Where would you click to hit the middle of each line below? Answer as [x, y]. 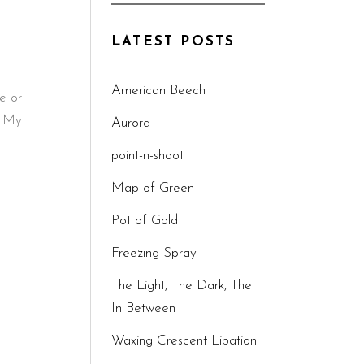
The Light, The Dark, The [182, 286]
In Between [143, 308]
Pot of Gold [145, 221]
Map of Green [153, 188]
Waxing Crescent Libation [184, 341]
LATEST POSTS [173, 42]
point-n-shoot [147, 156]
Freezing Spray [154, 253]
